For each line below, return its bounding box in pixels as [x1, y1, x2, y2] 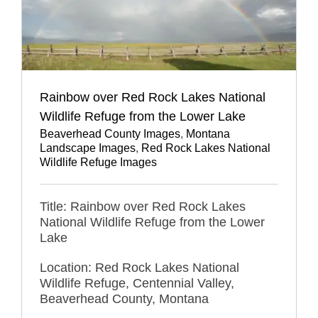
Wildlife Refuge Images [40, 156, 157, 169]
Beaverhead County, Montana [40, 292, 209, 307]
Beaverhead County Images [40, 128, 180, 141]
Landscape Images [40, 142, 136, 155]
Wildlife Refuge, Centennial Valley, [40, 276, 234, 291]
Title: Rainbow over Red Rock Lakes [40, 199, 246, 214]
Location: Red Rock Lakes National [40, 261, 239, 275]
